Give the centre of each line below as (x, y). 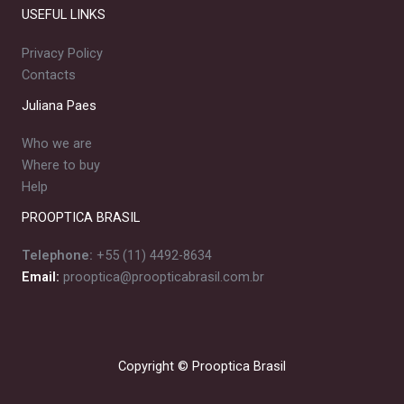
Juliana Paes (59, 105)
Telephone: (59, 255)
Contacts (49, 74)
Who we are (57, 143)
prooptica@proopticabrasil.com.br (164, 277)
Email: (41, 277)
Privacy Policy (62, 53)
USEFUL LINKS (64, 15)
